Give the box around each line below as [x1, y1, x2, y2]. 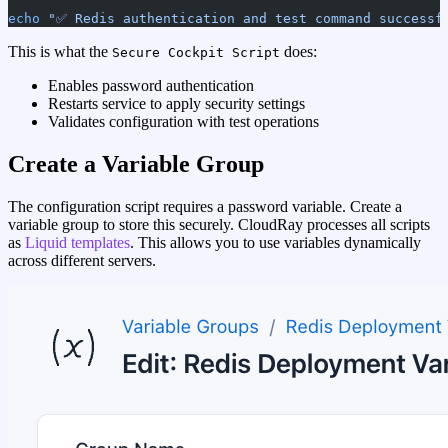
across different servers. [8, 252, 156, 270]
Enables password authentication [48, 77, 254, 95]
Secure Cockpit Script [112, 45, 280, 61]
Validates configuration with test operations [48, 113, 319, 131]
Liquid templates [25, 234, 130, 252]
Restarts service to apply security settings [48, 95, 305, 113]
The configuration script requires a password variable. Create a [8, 198, 402, 216]
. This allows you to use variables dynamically [130, 234, 421, 252]
